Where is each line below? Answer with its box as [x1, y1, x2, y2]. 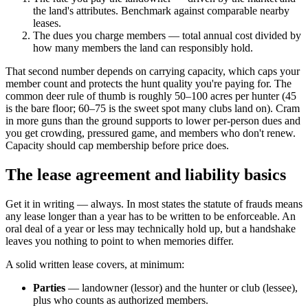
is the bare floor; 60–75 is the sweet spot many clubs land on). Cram [5, 102, 300, 115]
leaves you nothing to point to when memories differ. [5, 235, 234, 247]
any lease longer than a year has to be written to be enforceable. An [5, 210, 296, 223]
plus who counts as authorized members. [33, 294, 208, 307]
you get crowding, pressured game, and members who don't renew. [5, 127, 296, 140]
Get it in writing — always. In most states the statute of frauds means [5, 198, 302, 210]
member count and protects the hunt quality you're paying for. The [5, 78, 291, 90]
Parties [33, 282, 65, 294]
